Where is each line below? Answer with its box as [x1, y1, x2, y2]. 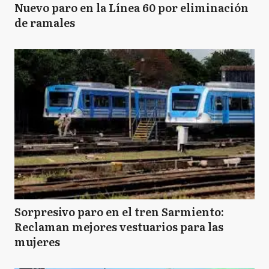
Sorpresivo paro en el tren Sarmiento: [14, 204, 224, 220]
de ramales [14, 14, 75, 31]
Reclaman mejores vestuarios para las [14, 219, 223, 235]
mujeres [14, 234, 60, 250]
